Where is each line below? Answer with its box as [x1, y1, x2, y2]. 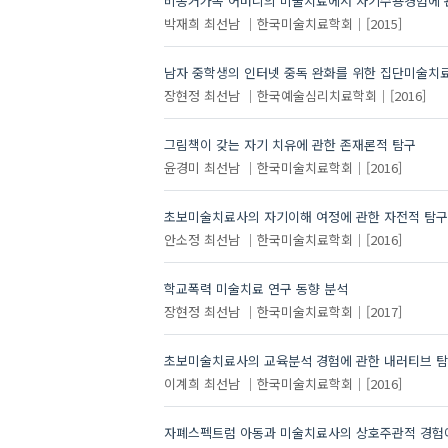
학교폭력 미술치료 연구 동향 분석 [163, 279, 348, 299]
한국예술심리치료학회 [256, 85, 377, 105]
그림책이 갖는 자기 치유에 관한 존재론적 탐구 [163, 135, 416, 155]
